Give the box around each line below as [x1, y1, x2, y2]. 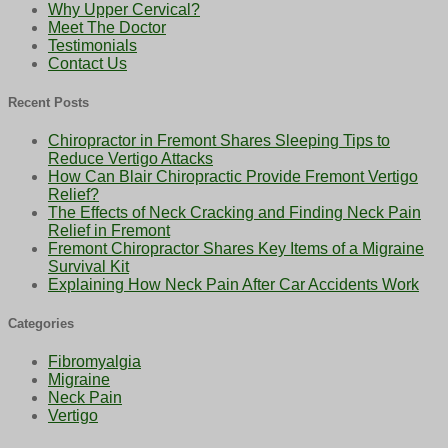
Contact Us [48, 54, 127, 72]
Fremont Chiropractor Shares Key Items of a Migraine [48, 239, 424, 257]
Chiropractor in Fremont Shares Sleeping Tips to [48, 131, 390, 149]
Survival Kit [48, 257, 129, 275]
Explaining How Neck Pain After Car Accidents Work [48, 275, 419, 293]
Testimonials [48, 36, 137, 54]
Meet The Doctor [48, 18, 166, 36]
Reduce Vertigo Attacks [48, 149, 213, 167]
